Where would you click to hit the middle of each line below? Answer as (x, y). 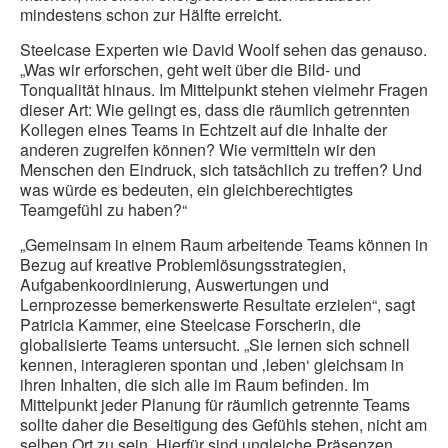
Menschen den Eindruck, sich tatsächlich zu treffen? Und (221, 170)
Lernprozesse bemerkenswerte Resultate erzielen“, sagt (217, 305)
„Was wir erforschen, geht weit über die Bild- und (190, 70)
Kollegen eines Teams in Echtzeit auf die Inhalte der (203, 130)
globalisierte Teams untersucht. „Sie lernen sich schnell (215, 345)
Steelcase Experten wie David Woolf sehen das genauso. (223, 50)
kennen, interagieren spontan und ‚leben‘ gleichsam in (212, 365)
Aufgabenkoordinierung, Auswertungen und (174, 285)
